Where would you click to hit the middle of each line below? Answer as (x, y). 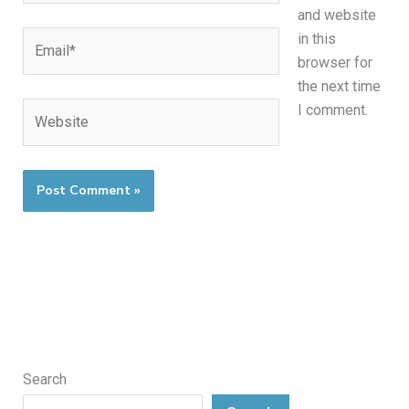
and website (336, 16)
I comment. (332, 110)
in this (316, 39)
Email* (42, 38)
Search (44, 380)
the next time (339, 87)
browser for (335, 63)
